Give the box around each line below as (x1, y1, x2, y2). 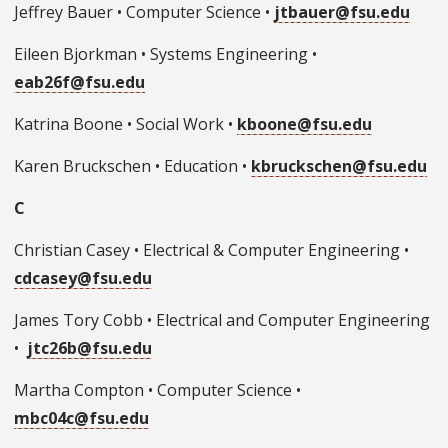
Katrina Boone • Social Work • (14, 113, 237, 136)
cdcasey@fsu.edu (14, 267, 152, 290)
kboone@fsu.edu (237, 113, 372, 136)
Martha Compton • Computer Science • (14, 379, 301, 402)
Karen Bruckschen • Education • (14, 155, 251, 178)
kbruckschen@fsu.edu (251, 155, 427, 178)
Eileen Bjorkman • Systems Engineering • (14, 43, 317, 66)
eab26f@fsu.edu (14, 71, 145, 94)
